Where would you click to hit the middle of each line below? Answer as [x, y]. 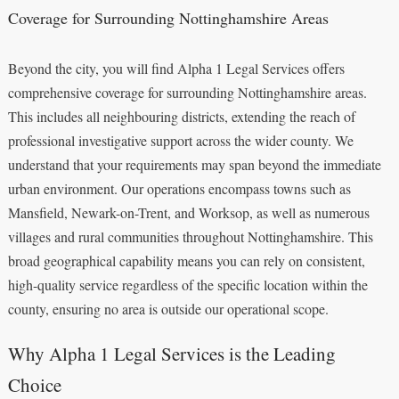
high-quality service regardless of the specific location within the [187, 284]
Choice [34, 384]
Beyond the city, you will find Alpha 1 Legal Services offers [176, 68]
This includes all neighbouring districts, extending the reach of [181, 116]
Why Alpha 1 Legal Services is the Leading [171, 353]
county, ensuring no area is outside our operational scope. [168, 308]
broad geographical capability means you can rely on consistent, [186, 260]
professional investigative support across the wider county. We [180, 140]
